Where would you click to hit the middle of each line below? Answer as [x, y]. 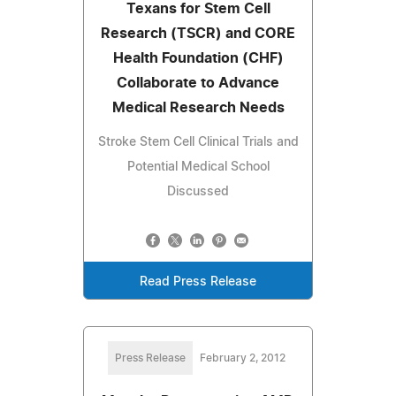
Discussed [198, 191]
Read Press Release [198, 282]
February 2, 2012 [242, 358]
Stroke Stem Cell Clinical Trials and [198, 142]
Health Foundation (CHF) [198, 58]
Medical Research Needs [198, 107]
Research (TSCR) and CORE [198, 33]
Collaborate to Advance [198, 83]
